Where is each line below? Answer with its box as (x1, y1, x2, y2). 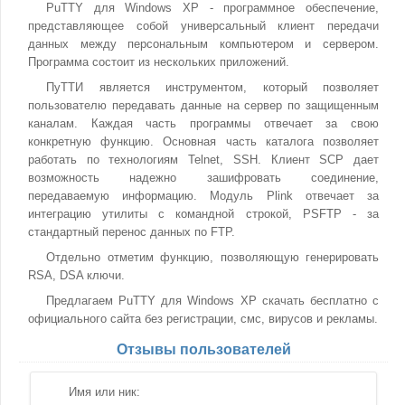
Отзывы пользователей (116, 342, 291, 357)
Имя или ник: (68, 385, 140, 399)
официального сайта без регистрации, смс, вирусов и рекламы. (28, 312, 378, 325)
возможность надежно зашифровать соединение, (28, 171, 379, 184)
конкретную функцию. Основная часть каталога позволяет (28, 135, 379, 148)
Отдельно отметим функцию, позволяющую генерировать (46, 250, 379, 264)
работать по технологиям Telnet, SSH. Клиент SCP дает (28, 153, 379, 166)
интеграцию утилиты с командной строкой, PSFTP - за (28, 207, 379, 221)
